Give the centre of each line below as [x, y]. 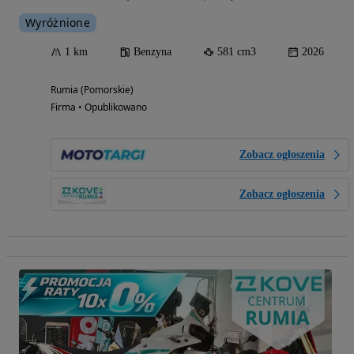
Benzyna [153, 52]
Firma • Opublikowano [99, 107]
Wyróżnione [58, 23]
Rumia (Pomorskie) [92, 90]
